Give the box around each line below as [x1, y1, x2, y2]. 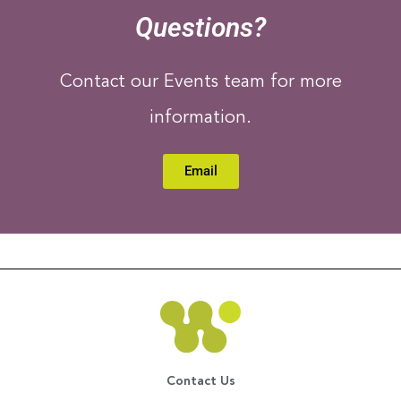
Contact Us [166, 374, 235, 388]
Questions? [135, 12, 266, 43]
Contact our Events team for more [59, 73, 342, 91]
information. [149, 109, 252, 127]
